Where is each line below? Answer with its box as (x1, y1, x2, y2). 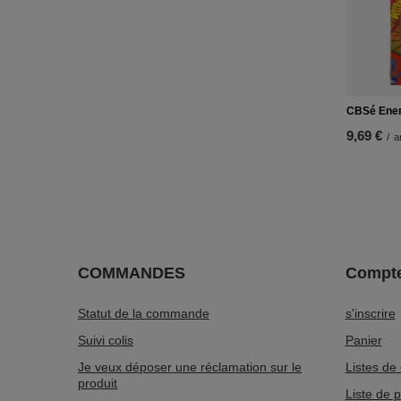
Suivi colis (78, 333, 133, 347)
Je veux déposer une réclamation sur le (78, 360, 302, 374)
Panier (345, 333, 382, 347)
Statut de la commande (78, 306, 209, 320)
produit (78, 376, 117, 390)
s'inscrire (345, 306, 396, 320)
